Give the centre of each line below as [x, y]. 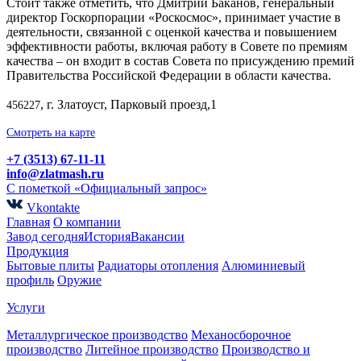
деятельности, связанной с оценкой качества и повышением [172, 31]
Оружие [79, 280]
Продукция [37, 251]
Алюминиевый [263, 265]
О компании [87, 222]
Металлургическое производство [97, 334]
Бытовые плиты [50, 265]
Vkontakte [53, 207]
